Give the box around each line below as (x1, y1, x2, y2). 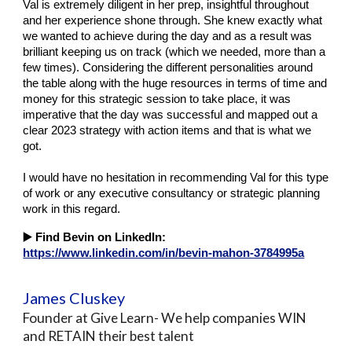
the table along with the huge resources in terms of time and (23, 77, 328, 90)
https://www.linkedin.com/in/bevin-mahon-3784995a (23, 247, 305, 259)
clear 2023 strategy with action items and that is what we (23, 124, 312, 137)
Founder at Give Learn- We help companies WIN (23, 310, 307, 326)
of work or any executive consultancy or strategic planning (23, 187, 321, 200)
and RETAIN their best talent (23, 328, 195, 344)
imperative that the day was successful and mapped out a (23, 108, 318, 121)
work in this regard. (23, 203, 127, 215)
